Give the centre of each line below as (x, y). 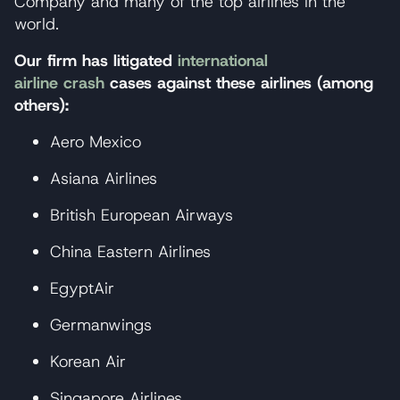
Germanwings (101, 325)
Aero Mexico (96, 142)
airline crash (59, 83)
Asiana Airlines (104, 178)
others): (42, 105)
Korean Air (88, 361)
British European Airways (142, 215)
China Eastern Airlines (130, 251)
